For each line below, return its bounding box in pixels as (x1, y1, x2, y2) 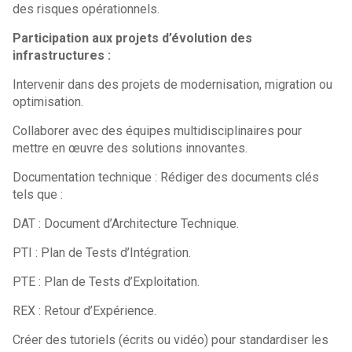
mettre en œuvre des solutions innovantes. (13, 141, 264, 156)
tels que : (13, 187, 64, 202)
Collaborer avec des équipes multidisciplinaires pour (13, 123, 302, 138)
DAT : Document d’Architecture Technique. (13, 216, 240, 231)
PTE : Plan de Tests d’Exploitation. (13, 274, 200, 289)
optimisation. (13, 94, 84, 109)
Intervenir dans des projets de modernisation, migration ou (13, 77, 333, 92)
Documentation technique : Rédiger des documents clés (13, 170, 320, 185)
